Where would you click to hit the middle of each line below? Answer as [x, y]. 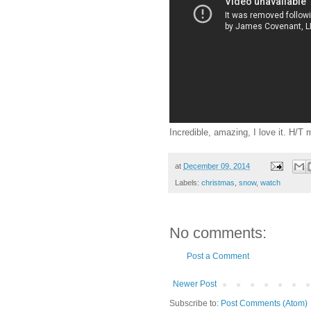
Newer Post [195, 284]
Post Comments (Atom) [264, 304]
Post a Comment [218, 257]
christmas [218, 183]
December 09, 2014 [217, 166]
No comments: [218, 233]
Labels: [188, 183]
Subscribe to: [195, 304]
